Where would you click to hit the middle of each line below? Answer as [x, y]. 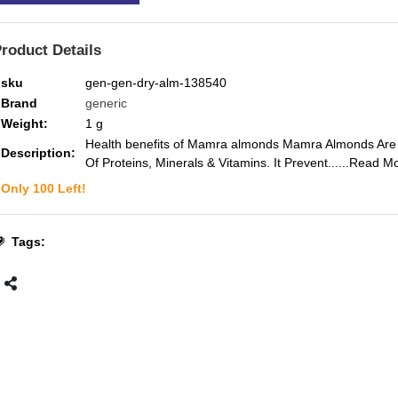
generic [106, 103]
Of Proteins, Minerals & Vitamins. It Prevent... [211, 163]
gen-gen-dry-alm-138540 [155, 83]
